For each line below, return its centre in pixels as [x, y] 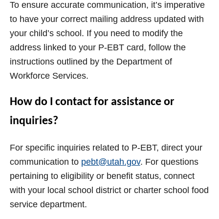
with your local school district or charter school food [109, 190]
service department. [48, 205]
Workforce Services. [49, 76]
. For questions [169, 162]
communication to [45, 162]
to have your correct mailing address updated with [107, 19]
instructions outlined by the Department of [91, 62]
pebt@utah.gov [111, 162]
